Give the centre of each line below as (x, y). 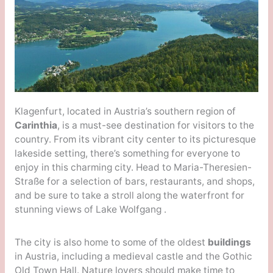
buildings (229, 242)
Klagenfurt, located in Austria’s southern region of (125, 111)
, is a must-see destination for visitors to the (155, 125)
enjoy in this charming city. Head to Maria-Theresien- (133, 167)
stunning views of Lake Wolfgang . (90, 209)
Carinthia (36, 125)
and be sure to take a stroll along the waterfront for (129, 195)
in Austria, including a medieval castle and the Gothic (133, 256)
